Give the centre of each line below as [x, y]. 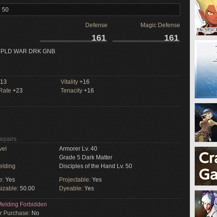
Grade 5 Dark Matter [86, 157]
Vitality [69, 82]
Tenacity [71, 91]
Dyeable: [72, 188]
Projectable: [76, 180]
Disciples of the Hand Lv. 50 [96, 166]
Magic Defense [160, 25]
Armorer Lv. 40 [78, 149]
